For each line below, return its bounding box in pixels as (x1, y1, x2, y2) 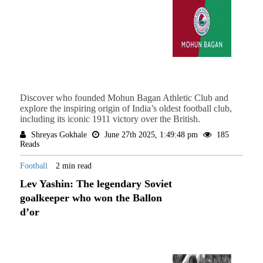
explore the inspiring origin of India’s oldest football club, (19, 103, 232, 114)
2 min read (55, 161, 92, 171)
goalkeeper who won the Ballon (19, 192, 162, 204)
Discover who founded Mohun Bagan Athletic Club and (19, 93, 228, 103)
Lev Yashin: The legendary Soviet (19, 178, 172, 190)
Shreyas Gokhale (28, 130, 89, 140)
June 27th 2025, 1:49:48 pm (102, 130, 200, 140)
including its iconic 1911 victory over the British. (19, 114, 200, 124)
